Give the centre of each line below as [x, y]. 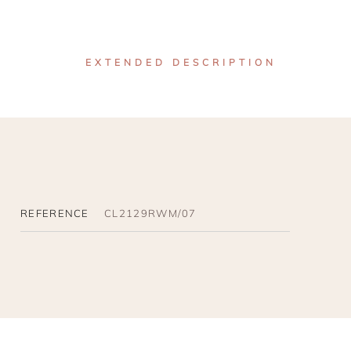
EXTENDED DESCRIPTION [181, 63]
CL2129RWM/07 [150, 213]
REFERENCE [55, 213]
